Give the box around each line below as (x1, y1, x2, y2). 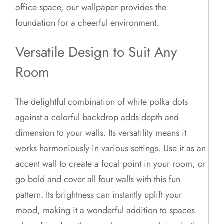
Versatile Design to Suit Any (15, 42, 177, 63)
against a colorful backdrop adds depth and (15, 110, 179, 124)
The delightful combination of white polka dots (15, 95, 188, 108)
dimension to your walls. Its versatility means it (15, 126, 187, 139)
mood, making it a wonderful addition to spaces (15, 203, 195, 217)
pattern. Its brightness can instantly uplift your (15, 188, 182, 201)
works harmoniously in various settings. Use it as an (15, 141, 206, 155)
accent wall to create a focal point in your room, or (15, 157, 206, 170)
